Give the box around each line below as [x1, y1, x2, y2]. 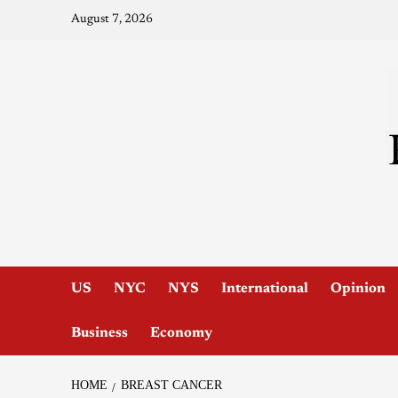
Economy [149, 325, 212, 340]
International [220, 281, 308, 296]
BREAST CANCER [120, 378, 222, 392]
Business [70, 325, 128, 340]
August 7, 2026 [70, 13, 153, 26]
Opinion [330, 281, 386, 296]
